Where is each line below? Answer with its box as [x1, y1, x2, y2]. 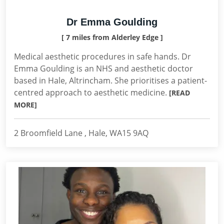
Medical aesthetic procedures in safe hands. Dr [14, 51, 191, 62]
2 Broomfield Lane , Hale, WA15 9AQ [14, 127, 148, 138]
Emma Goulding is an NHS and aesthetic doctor [14, 63, 193, 74]
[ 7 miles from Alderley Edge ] [61, 32, 163, 42]
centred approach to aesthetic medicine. [14, 87, 169, 98]
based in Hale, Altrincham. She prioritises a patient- [14, 75, 207, 86]
